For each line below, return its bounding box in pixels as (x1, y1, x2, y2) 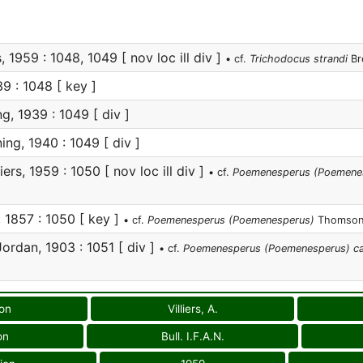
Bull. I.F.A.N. (160, 330, 224, 343)
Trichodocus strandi (250, 53, 348, 65)
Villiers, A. (167, 302, 218, 315)
